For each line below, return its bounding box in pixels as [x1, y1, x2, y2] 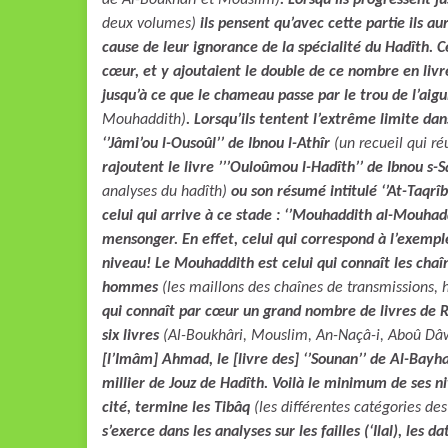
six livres [102, 328, 163, 344]
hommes [102, 280, 162, 296]
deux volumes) [102, 16, 196, 32]
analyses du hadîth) [102, 184, 227, 200]
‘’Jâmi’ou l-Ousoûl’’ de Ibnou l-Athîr [102, 136, 334, 152]
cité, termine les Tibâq [102, 400, 254, 416]
